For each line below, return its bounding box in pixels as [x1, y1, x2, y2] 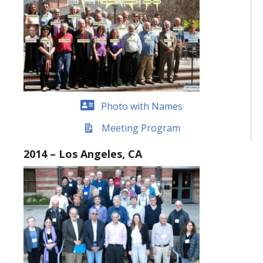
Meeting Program [101, 122, 180, 135]
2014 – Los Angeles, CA [23, 147, 142, 161]
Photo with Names [100, 99, 183, 113]
